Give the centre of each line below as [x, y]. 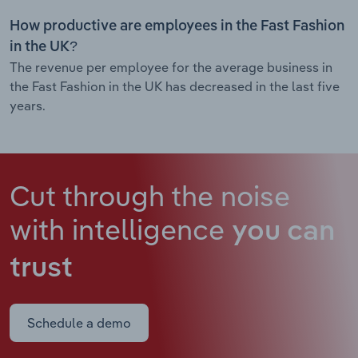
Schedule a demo [79, 322]
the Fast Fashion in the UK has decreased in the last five [175, 86]
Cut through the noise [150, 195]
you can [283, 232]
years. [28, 105]
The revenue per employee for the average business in [171, 67]
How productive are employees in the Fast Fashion [177, 26]
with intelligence [121, 229]
